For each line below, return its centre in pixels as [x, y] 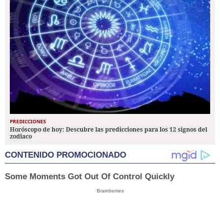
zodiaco [21, 137]
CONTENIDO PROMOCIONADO [66, 155]
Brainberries [110, 191]
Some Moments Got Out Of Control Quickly [90, 177]
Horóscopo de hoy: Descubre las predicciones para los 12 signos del [109, 130]
